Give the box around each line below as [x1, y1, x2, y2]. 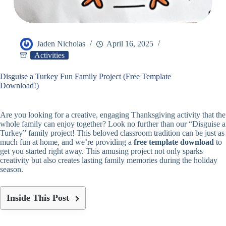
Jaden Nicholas [37, 39, 85, 48]
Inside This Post [7, 193, 69, 203]
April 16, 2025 [106, 39, 153, 48]
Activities [34, 51, 65, 60]
